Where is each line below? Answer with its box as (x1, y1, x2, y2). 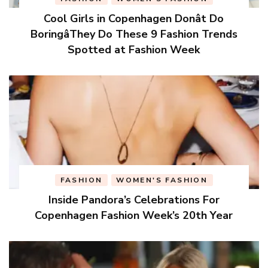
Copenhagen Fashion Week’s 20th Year (35, 208, 233, 223)
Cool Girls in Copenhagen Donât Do (44, 11, 224, 26)
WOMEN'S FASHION (116, 175, 208, 185)
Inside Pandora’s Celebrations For (48, 192, 220, 207)
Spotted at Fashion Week (68, 42, 200, 57)
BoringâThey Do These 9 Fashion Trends (30, 26, 237, 41)
